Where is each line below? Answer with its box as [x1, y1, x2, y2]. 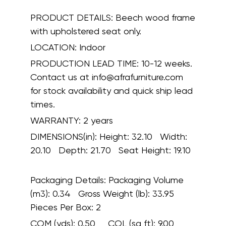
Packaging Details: [30, 174, 108, 185]
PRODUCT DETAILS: [30, 12, 113, 23]
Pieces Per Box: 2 [30, 201, 106, 212]
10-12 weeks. [139, 58, 192, 69]
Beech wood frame [113, 12, 195, 23]
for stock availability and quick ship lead [30, 85, 193, 96]
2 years [83, 115, 113, 126]
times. [30, 98, 55, 109]
